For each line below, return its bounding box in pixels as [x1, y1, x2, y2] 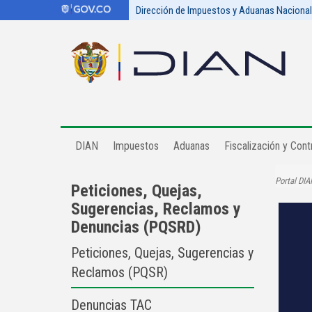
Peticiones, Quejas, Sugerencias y [71, 244, 253, 261]
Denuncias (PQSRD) [71, 217, 201, 237]
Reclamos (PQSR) [71, 264, 168, 281]
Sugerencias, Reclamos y [71, 199, 241, 219]
